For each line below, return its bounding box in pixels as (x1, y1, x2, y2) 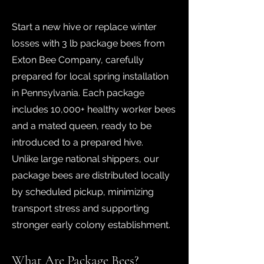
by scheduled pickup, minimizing (12, 186, 154, 197)
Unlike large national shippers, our (12, 153, 159, 164)
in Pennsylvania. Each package (12, 87, 144, 98)
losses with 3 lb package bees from (12, 38, 165, 49)
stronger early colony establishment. (12, 219, 170, 230)
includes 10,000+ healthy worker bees (12, 104, 176, 115)
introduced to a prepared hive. (12, 137, 143, 148)
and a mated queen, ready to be (12, 120, 151, 131)
